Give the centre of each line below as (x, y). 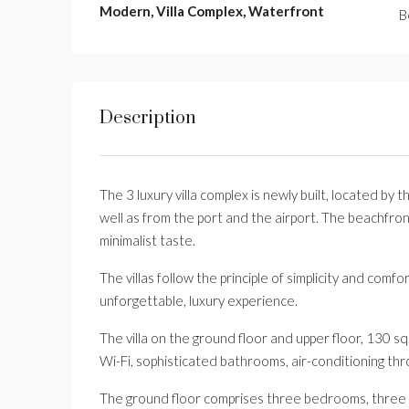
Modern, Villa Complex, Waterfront (212, 11)
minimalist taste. (147, 240)
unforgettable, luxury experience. (199, 300)
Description (148, 118)
